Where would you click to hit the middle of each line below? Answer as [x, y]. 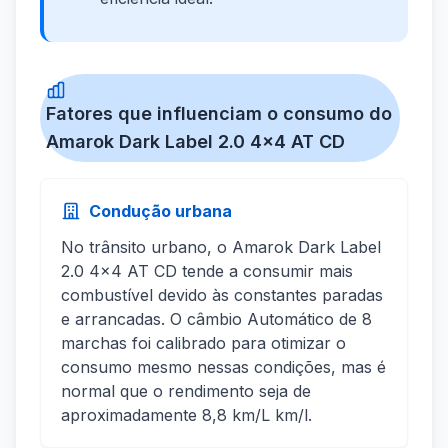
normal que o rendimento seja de [186, 391]
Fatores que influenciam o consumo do [219, 114]
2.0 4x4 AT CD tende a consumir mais [207, 271]
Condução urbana [160, 211]
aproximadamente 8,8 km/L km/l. [186, 415]
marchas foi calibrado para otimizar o [203, 343]
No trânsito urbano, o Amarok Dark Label [221, 247]
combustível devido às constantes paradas [222, 295]
